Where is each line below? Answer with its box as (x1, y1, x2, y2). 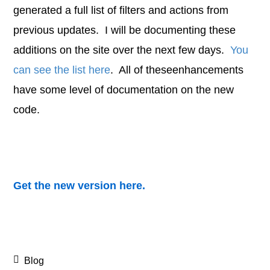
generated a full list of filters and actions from (13, 4, 229, 16)
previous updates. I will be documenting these (13, 24, 236, 36)
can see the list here (13, 64, 111, 76)
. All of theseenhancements (110, 64, 244, 76)
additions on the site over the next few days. (13, 44, 231, 56)
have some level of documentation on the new (13, 84, 234, 96)
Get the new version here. (13, 180, 146, 192)
